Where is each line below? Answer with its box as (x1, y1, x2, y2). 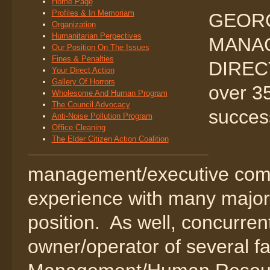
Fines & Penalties (51, 54, 114, 63)
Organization (51, 20, 96, 29)
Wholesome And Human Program (51, 89, 168, 98)
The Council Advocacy (51, 100, 130, 109)
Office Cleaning (51, 123, 105, 132)
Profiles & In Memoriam (51, 8, 134, 17)
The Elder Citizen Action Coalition (51, 134, 169, 143)
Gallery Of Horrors (51, 77, 115, 86)
